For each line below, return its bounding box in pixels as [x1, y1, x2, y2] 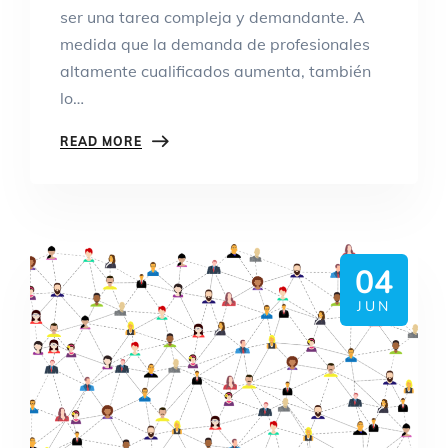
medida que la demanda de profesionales [60, 34, 370, 55]
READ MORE [60, 134, 142, 150]
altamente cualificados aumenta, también [60, 61, 371, 82]
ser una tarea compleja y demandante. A [60, 7, 365, 28]
